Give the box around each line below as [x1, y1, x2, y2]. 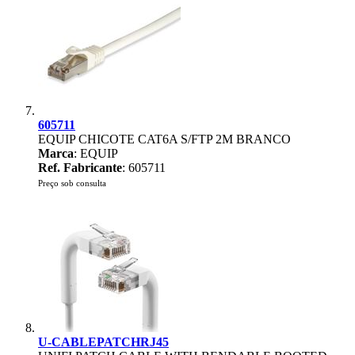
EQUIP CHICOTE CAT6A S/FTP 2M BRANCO [38, 132, 291, 146]
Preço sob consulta [38, 178, 106, 188]
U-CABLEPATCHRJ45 [38, 335, 169, 349]
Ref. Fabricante [38, 161, 122, 174]
